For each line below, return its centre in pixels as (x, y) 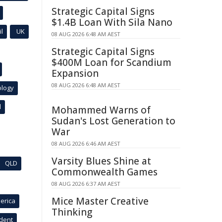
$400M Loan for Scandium (111, 62)
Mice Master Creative (100, 201)
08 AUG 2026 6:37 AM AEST (86, 184)
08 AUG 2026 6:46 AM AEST (86, 143)
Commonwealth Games (105, 172)
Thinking (72, 212)
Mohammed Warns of (101, 110)
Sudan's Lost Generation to (113, 121)
